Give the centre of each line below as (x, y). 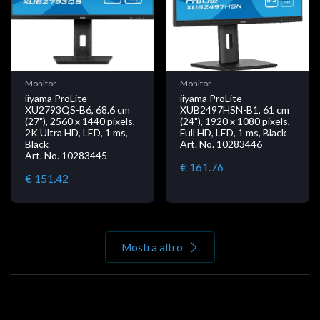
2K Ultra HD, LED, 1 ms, (76, 132)
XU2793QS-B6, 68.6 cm (77, 109)
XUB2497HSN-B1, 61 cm (235, 109)
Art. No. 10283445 (66, 155)
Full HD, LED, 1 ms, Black (233, 132)
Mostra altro (152, 247)
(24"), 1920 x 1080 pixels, (235, 121)
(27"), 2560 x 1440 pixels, (80, 121)
